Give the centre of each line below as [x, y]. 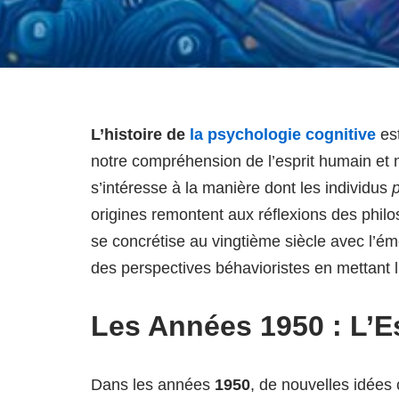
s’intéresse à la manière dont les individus [241, 188]
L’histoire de [140, 134]
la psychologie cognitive [283, 134]
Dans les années [153, 385]
